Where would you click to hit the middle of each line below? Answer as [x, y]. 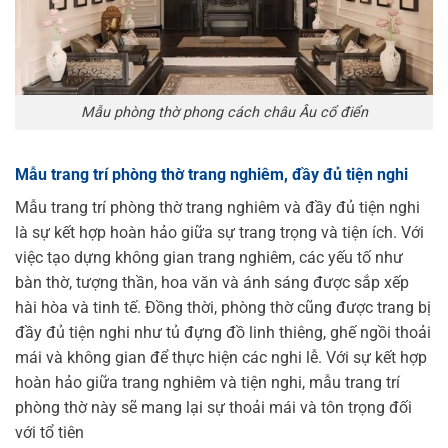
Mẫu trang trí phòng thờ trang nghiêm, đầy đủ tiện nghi [211, 174]
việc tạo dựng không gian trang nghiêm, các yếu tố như [209, 257]
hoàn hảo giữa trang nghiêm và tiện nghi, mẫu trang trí [207, 382]
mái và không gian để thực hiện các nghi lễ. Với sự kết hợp [221, 357]
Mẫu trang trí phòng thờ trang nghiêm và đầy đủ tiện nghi [217, 207]
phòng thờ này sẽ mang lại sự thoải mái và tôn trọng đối [213, 407]
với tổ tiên [49, 432]
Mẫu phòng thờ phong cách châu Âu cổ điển [224, 112]
